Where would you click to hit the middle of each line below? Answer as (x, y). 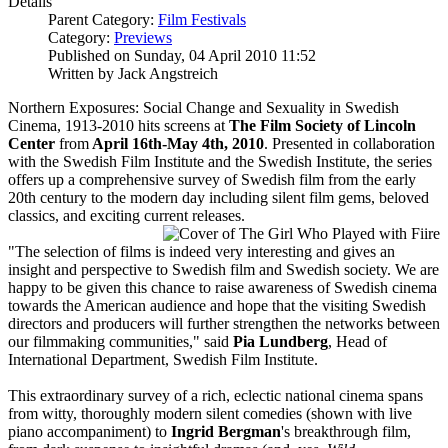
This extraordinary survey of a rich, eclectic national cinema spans (215, 395)
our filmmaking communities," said (120, 341)
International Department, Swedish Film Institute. (163, 359)
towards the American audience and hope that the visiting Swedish (217, 305)
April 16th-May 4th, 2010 (176, 143)
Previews (143, 37)
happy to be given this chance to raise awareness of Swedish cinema (222, 287)
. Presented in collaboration (349, 143)
